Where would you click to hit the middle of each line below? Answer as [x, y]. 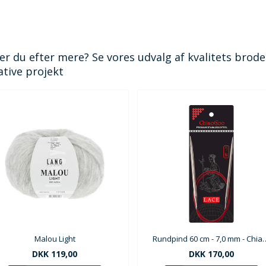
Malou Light [55, 239]
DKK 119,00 [55, 254]
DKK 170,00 [211, 254]
